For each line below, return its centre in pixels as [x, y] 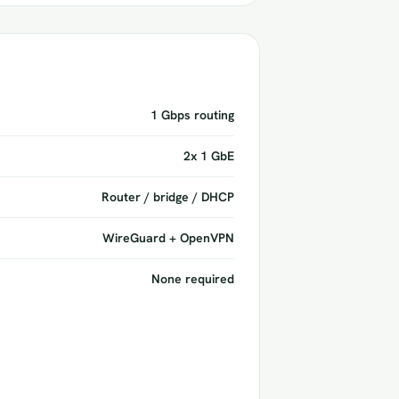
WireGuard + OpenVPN [168, 238]
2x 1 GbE [209, 156]
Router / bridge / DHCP [168, 197]
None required [193, 279]
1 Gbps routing [192, 115]
